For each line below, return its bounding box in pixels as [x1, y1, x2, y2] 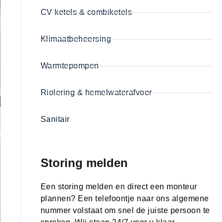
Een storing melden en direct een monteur [40, 182, 197, 191]
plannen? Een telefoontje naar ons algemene [40, 194, 209, 203]
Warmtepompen [40, 61, 99, 70]
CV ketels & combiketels [40, 8, 132, 17]
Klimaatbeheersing [40, 35, 111, 44]
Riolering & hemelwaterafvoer [40, 88, 152, 97]
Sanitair [40, 115, 70, 124]
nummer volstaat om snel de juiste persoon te [40, 206, 210, 215]
